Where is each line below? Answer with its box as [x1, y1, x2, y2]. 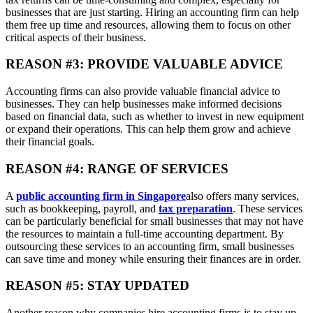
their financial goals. [6, 136, 94, 148]
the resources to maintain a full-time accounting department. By [6, 227, 284, 240]
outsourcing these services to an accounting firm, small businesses [6, 240, 294, 252]
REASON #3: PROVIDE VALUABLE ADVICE [6, 57, 283, 72]
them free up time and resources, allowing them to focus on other [6, 18, 291, 31]
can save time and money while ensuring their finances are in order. [6, 252, 301, 265]
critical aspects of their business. [6, 31, 146, 43]
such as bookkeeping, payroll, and [6, 202, 159, 214]
